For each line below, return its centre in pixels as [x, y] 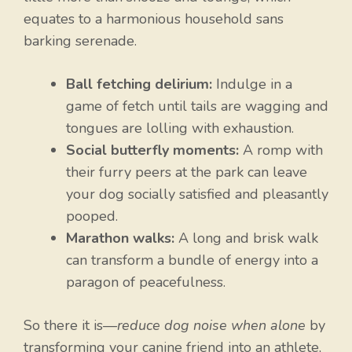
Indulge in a [252, 84]
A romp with [281, 150]
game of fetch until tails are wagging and [197, 106]
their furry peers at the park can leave [187, 172]
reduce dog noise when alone [211, 326]
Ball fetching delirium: [139, 84]
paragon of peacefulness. [146, 282]
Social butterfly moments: [152, 150]
